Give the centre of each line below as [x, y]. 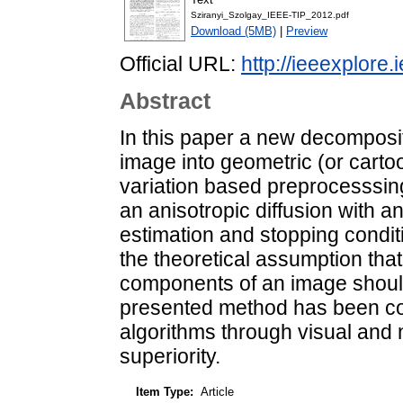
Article [217, 391]
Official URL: [180, 64]
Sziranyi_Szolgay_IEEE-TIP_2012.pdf [270, 15]
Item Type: [165, 391]
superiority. [170, 356]
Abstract [165, 101]
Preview [307, 31]
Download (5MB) [233, 31]
